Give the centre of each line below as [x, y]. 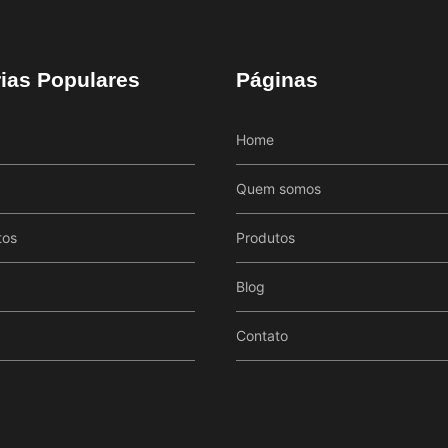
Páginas [277, 80]
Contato [262, 336]
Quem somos [278, 189]
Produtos [265, 238]
